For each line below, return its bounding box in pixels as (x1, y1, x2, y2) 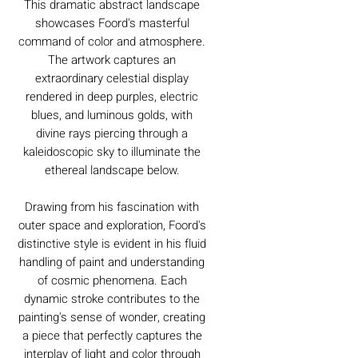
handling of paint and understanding (19, 253, 205, 271)
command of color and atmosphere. (18, 32, 205, 50)
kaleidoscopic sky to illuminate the (23, 142, 201, 161)
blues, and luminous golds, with (31, 105, 193, 124)
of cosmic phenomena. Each (37, 271, 187, 289)
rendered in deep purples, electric (26, 87, 198, 105)
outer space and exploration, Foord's (18, 216, 206, 234)
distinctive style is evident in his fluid (18, 234, 206, 253)
